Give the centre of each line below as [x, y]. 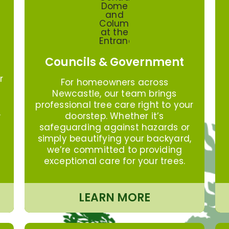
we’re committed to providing [114, 150]
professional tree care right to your [114, 105]
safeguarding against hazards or [114, 127]
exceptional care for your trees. [114, 161]
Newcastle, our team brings [114, 93]
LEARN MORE [114, 197]
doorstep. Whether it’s [114, 116]
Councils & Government [114, 62]
